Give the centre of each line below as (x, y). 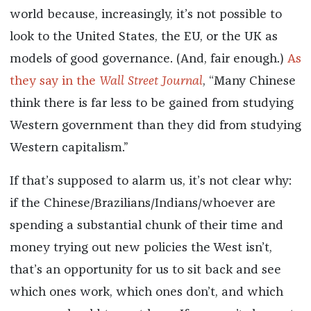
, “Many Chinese (249, 82)
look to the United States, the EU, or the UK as (143, 37)
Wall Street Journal (151, 82)
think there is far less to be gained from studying (151, 104)
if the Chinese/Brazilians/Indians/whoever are (142, 204)
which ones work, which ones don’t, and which (146, 293)
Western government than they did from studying (155, 126)
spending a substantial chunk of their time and (146, 226)
